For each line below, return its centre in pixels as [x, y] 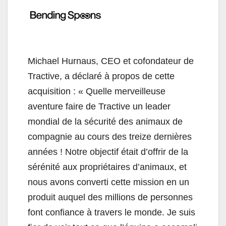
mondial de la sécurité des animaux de [105, 122]
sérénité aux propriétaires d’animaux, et [107, 167]
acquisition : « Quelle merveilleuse [97, 92]
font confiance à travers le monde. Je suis [111, 213]
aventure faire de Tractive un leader [99, 107]
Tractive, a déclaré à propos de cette [101, 76]
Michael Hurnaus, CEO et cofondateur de [111, 61]
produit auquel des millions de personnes [110, 197]
